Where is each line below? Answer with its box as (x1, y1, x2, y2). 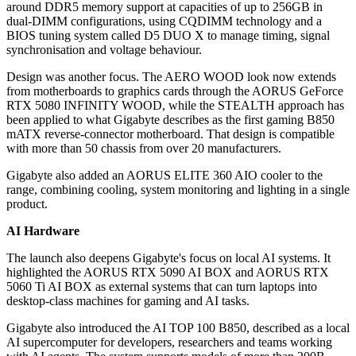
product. (6, 197, 48, 211)
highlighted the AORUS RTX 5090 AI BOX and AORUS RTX (6, 265, 329, 280)
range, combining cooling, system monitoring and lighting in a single (6, 183, 350, 197)
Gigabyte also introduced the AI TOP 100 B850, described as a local (6, 321, 350, 335)
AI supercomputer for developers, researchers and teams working (6, 335, 332, 350)
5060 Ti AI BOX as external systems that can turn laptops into (6, 280, 317, 294)
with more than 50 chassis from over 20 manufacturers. (6, 141, 281, 156)
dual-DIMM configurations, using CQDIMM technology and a (6, 14, 322, 29)
